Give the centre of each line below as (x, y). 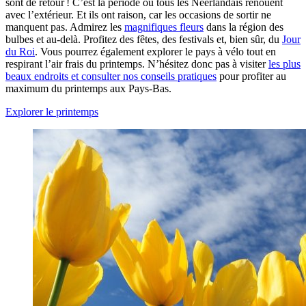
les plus (284, 64)
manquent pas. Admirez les (65, 27)
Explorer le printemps (52, 111)
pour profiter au (251, 76)
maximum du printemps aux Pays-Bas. (88, 88)
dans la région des (244, 27)
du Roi (20, 51)
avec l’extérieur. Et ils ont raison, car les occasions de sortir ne (138, 14)
